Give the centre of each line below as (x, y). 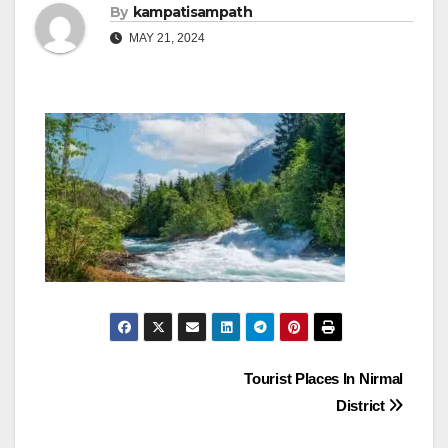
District (362, 406)
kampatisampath (192, 12)
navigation (125, 426)
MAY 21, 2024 (165, 38)
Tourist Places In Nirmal (323, 379)
